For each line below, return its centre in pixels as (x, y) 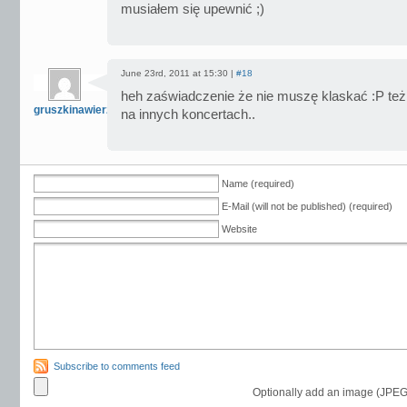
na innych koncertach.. (188, 114)
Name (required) (258, 184)
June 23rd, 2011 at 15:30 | (179, 73)
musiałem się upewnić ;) (193, 9)
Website (239, 229)
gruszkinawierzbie (80, 110)
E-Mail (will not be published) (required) (307, 206)
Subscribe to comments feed (117, 366)
